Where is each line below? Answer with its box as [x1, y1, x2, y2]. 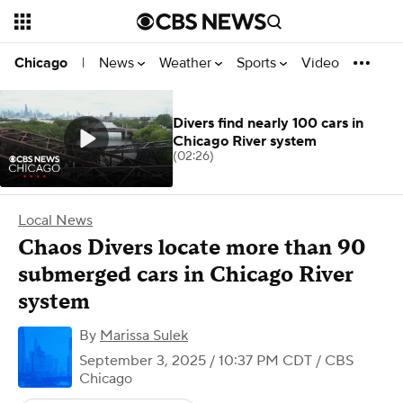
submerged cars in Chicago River [18, 261, 354, 289]
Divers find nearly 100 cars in [173, 114, 363, 132]
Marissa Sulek [100, 327, 188, 345]
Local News [18, 211, 93, 229]
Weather [159, 53, 215, 72]
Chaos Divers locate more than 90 [18, 234, 365, 262]
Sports [237, 53, 280, 72]
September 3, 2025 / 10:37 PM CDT [79, 352, 312, 370]
